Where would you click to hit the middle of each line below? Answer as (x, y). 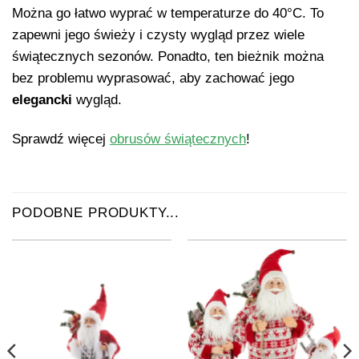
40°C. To (298, 14)
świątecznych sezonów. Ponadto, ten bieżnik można (168, 57)
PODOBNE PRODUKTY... (96, 212)
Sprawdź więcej (61, 139)
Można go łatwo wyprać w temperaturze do (142, 14)
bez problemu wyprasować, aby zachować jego (153, 79)
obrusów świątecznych (178, 139)
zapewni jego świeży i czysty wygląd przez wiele (158, 35)
